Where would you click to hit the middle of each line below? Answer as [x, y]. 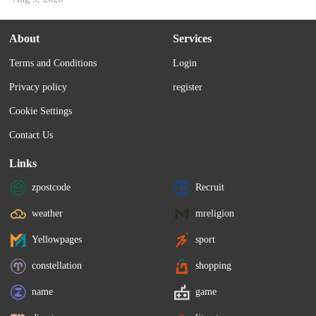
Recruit [210, 188]
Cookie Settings [41, 111]
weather [48, 214]
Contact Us [31, 135]
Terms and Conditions [53, 63]
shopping [214, 266]
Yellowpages [57, 240]
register [188, 87]
